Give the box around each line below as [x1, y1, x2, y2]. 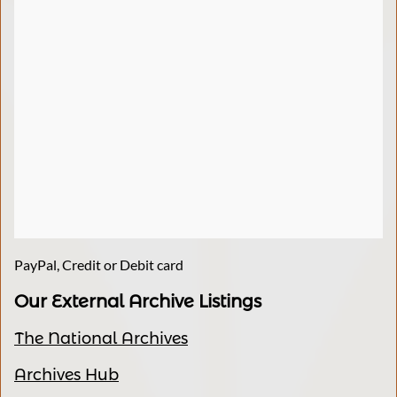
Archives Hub [14, 365, 119, 385]
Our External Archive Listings [14, 291, 261, 312]
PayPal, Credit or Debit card [14, 256, 183, 273]
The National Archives [14, 329, 188, 348]
